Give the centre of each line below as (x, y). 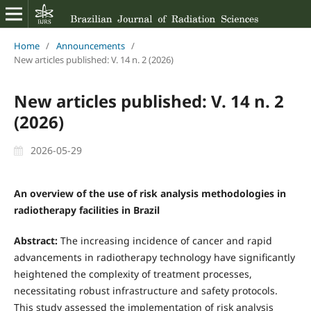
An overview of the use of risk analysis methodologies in (150, 193)
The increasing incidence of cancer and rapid (166, 240)
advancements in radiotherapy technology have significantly (154, 257)
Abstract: (37, 240)
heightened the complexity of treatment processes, (133, 274)
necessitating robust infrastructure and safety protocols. (145, 290)
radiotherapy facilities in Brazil (86, 210)
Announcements (90, 45)
